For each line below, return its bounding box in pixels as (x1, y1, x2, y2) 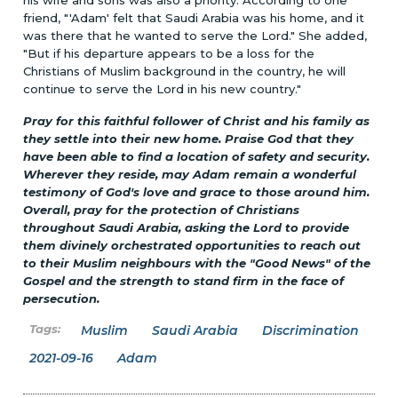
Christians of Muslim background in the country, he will (23, 63, 346, 78)
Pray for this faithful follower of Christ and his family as (23, 113, 370, 128)
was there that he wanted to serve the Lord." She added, (23, 28, 368, 43)
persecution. (23, 291, 100, 306)
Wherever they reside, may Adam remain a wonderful (23, 166, 357, 181)
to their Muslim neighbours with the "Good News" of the (23, 255, 371, 270)
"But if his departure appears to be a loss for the (23, 45, 315, 60)
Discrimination (262, 322, 360, 338)
